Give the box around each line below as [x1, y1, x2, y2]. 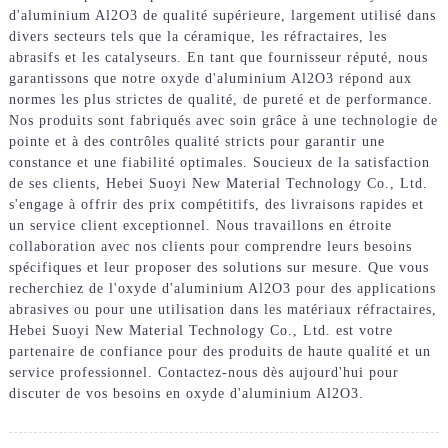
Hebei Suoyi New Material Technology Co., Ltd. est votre [8, 322, 393, 338]
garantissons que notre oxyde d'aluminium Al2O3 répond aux [8, 70, 412, 86]
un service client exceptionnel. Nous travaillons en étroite [8, 217, 392, 233]
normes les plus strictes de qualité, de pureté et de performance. [8, 91, 433, 107]
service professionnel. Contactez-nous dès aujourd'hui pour [8, 364, 399, 380]
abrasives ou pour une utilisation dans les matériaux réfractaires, [8, 301, 437, 317]
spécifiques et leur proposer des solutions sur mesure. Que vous [8, 259, 429, 275]
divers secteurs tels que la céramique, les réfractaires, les [8, 28, 387, 44]
